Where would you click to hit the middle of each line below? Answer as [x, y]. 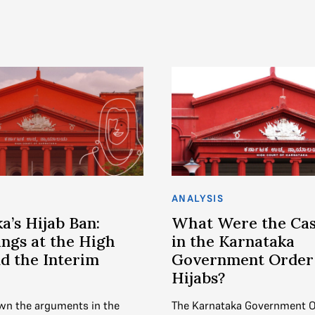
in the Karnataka [233, 242]
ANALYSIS [198, 199]
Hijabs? [198, 278]
